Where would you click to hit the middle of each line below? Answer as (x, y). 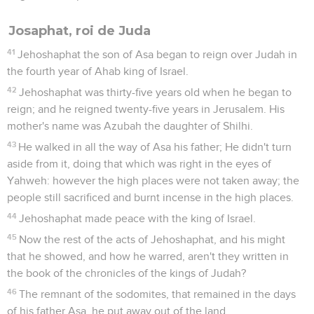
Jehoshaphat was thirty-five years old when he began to (156, 92)
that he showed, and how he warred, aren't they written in (148, 256)
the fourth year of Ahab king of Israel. (98, 71)
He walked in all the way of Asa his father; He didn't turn (155, 147)
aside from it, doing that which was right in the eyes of (139, 164)
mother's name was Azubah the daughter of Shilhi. (130, 126)
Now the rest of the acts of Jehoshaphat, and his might (152, 239)
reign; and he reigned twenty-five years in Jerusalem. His (146, 109)
